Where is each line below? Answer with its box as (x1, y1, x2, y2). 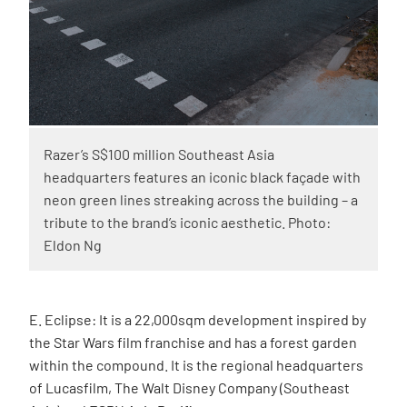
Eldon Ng (44, 235, 102, 253)
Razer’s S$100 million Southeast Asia (44, 144, 274, 163)
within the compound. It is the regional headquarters (29, 355, 363, 373)
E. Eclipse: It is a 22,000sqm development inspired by (29, 310, 366, 328)
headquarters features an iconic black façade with (44, 167, 361, 185)
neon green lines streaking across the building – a (44, 190, 358, 208)
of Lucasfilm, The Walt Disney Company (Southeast (29, 378, 350, 396)
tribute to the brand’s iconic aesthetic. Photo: (44, 213, 331, 231)
